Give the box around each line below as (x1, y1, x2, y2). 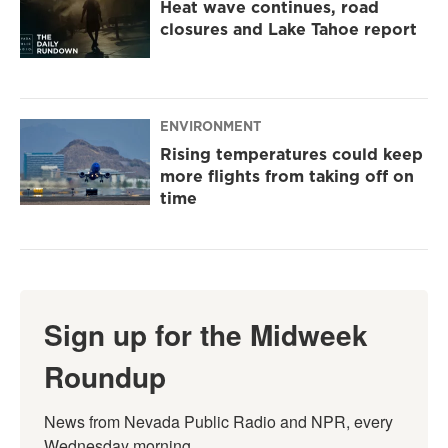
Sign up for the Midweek (44, 314, 368, 356)
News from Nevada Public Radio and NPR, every (44, 410, 393, 434)
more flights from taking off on (160, 165, 414, 188)
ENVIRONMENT (160, 117, 261, 136)
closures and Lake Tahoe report (160, 18, 417, 41)
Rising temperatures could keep (160, 143, 423, 166)
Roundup (44, 356, 166, 398)
